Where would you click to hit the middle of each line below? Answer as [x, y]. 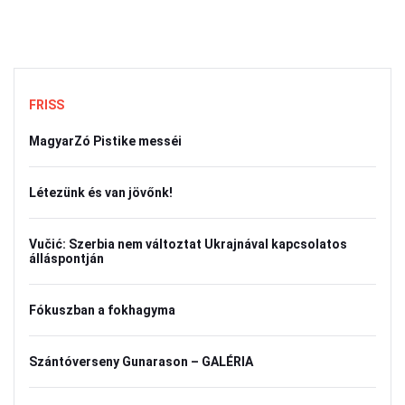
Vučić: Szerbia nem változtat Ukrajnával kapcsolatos [188, 244]
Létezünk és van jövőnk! [101, 193]
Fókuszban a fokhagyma [102, 310]
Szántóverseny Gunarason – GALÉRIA [141, 362]
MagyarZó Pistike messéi [105, 141]
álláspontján [66, 259]
